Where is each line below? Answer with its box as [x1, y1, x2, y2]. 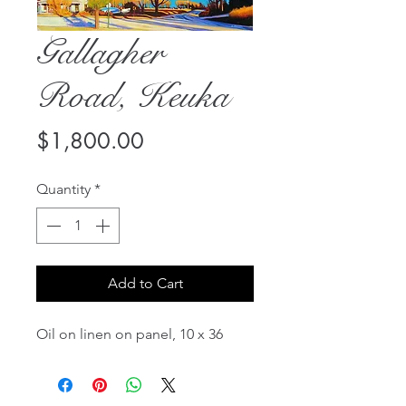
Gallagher [36, 31, 163, 74]
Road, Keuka [36, 74, 229, 118]
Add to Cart [107, 275, 183, 292]
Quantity [36, 180, 91, 198]
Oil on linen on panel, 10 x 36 [36, 325, 227, 343]
